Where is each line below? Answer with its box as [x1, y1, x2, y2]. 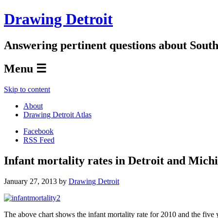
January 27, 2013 [4, 177, 57, 185]
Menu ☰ [4, 62, 47, 75]
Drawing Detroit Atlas [23, 110, 91, 119]
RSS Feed [23, 135, 54, 144]
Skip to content [4, 85, 50, 93]
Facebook [23, 127, 54, 135]
